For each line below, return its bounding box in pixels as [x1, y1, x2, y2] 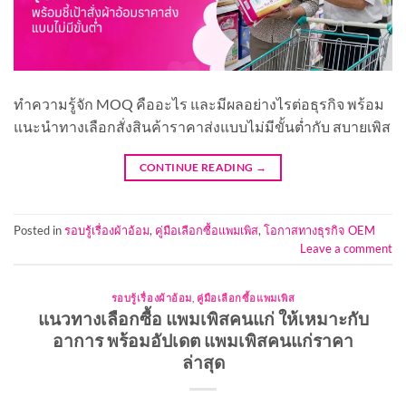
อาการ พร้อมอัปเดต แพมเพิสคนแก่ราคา [53, 329, 353, 351]
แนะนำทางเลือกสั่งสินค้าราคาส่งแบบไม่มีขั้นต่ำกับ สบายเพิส [14, 118, 391, 136]
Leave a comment [300, 240, 392, 256]
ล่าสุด [181, 351, 225, 372]
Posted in [14, 222, 64, 237]
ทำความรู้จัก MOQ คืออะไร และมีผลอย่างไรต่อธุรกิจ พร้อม [14, 95, 384, 113]
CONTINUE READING [139, 160, 256, 175]
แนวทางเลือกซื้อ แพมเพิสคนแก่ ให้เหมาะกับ [37, 307, 369, 329]
